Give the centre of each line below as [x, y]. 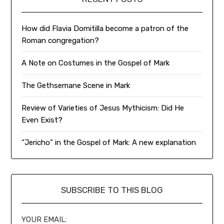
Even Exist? [42, 120]
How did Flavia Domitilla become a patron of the [105, 29]
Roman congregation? [60, 41]
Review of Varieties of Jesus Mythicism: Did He [103, 108]
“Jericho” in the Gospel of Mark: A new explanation [109, 143]
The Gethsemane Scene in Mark [76, 86]
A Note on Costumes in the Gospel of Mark [96, 63]
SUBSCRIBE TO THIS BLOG [112, 190]
